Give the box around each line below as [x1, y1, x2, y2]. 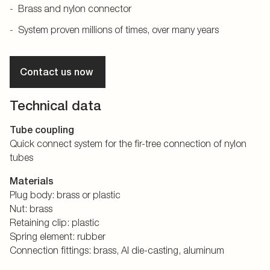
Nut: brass [10, 203, 52, 214]
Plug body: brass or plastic [10, 189, 121, 200]
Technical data [10, 98, 101, 113]
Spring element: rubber [10, 231, 105, 242]
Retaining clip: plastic [10, 217, 99, 228]
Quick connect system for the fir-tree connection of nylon [10, 138, 246, 149]
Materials [10, 175, 54, 187]
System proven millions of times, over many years [18, 24, 219, 35]
